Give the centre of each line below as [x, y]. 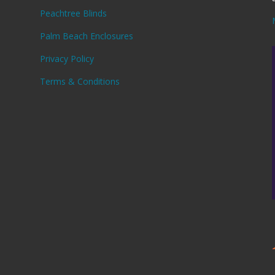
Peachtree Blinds [73, 13]
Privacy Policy [67, 58]
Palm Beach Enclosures [86, 36]
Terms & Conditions [79, 81]
